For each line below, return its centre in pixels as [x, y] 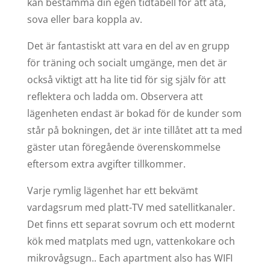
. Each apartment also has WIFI [163, 258]
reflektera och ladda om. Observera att [115, 96]
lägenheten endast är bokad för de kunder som [134, 113]
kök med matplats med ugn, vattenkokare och [131, 241]
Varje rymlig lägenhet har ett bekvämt [112, 190]
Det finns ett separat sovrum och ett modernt [131, 224]
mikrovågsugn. [60, 258]
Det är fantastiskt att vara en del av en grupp [128, 46]
